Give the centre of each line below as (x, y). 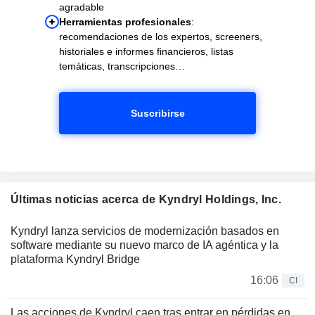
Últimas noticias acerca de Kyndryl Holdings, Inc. (146, 199)
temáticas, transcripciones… (122, 66)
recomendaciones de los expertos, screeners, (161, 36)
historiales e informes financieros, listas (146, 51)
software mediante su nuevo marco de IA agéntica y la (144, 245)
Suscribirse (157, 113)
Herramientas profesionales (125, 21)
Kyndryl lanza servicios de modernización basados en (145, 231)
